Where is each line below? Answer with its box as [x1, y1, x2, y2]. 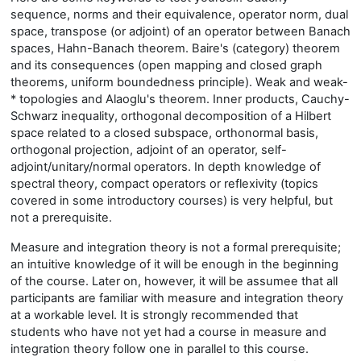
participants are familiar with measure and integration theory [10, 291, 343, 305]
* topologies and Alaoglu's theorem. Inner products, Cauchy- [10, 92, 350, 106]
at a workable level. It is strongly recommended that [10, 308, 298, 322]
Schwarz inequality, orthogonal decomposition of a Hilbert [10, 109, 331, 123]
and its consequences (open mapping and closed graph [10, 58, 322, 73]
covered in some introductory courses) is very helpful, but [10, 193, 333, 208]
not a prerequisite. [10, 210, 112, 225]
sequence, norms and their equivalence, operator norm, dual [10, 7, 348, 22]
